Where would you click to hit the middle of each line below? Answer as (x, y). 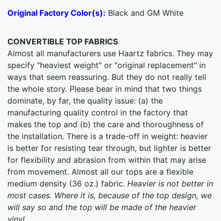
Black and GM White (145, 13)
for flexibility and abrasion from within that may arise (107, 160)
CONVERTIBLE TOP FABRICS (63, 42)
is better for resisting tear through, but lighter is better (109, 148)
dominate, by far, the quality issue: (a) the (85, 101)
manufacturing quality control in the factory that (98, 113)
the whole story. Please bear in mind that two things (105, 89)
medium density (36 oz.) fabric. (67, 184)
